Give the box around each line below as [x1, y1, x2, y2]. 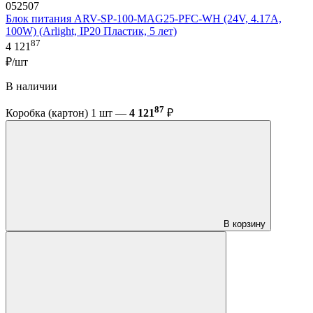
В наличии [6, 80, 57, 92]
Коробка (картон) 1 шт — [6, 107, 129, 119]
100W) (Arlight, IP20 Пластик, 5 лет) [6, 25, 177, 38]
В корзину [224, 219, 265, 230]
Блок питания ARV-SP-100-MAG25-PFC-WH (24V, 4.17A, [6, 13, 282, 25]
